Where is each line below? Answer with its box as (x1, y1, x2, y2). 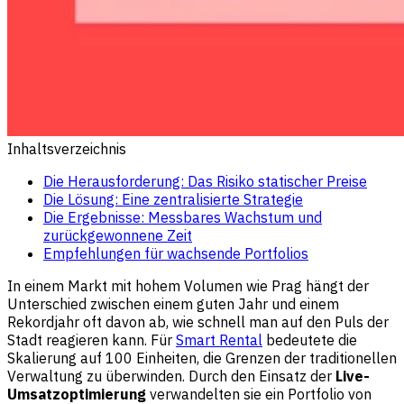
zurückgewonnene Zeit (43, 225, 192, 244)
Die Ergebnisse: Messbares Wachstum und (43, 207, 322, 226)
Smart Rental (176, 330, 262, 349)
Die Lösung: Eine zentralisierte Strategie (43, 189, 303, 208)
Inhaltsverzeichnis (7, 139, 126, 158)
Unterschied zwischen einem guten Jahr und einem (7, 294, 339, 313)
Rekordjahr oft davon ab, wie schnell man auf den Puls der (7, 312, 389, 331)
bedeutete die (262, 330, 357, 349)
